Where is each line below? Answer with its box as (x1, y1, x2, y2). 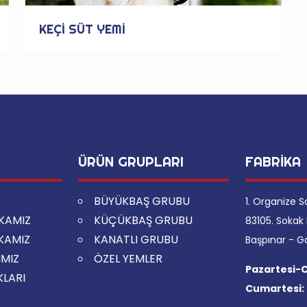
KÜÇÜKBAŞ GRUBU (94, 212, 193, 228)
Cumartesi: (245, 282, 305, 295)
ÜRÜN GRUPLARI (78, 153, 184, 170)
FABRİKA (245, 153, 302, 170)
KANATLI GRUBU (94, 232, 179, 247)
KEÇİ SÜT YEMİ (38, 21, 125, 37)
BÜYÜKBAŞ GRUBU (94, 193, 191, 209)
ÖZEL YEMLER (94, 251, 163, 267)
